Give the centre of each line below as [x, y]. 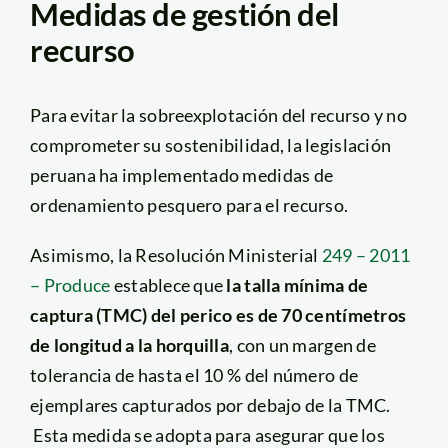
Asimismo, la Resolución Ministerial [175, 254]
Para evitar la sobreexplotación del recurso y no [218, 114]
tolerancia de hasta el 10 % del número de [194, 374]
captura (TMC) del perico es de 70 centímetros [218, 314]
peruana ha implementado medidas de [181, 174]
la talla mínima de [297, 284]
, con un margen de [302, 344]
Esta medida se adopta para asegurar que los [207, 434]
